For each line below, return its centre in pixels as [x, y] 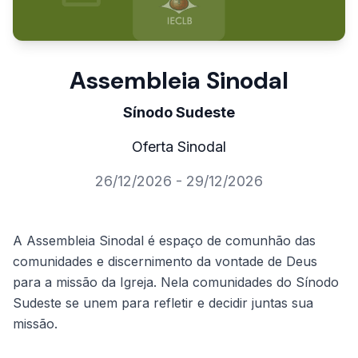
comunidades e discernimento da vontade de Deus [165, 262]
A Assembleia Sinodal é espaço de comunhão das [164, 241]
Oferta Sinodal [179, 147]
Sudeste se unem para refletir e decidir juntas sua [163, 303]
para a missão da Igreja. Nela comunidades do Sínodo [176, 282]
